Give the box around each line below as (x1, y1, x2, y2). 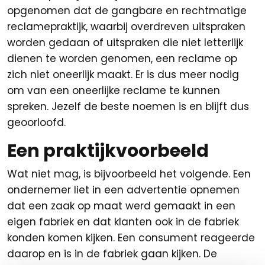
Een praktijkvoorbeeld (7, 138, 209, 163)
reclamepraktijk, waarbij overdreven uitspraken (7, 20, 245, 34)
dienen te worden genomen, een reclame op (7, 51, 237, 66)
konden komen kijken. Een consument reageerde (7, 231, 255, 245)
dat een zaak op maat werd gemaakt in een (7, 199, 235, 213)
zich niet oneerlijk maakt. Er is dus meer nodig (7, 67, 239, 82)
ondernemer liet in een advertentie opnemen (7, 183, 240, 197)
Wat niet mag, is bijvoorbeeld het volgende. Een (7, 167, 251, 181)
